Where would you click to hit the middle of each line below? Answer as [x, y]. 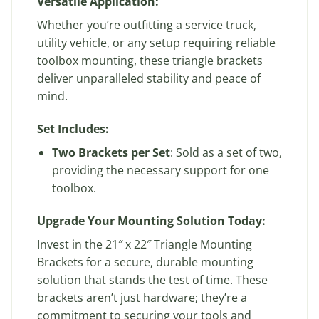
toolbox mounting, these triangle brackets [150, 61]
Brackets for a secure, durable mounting [145, 262]
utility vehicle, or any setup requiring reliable [156, 43]
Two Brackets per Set [111, 153]
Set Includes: [73, 129]
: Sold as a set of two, [226, 153]
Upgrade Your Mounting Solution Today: [151, 220]
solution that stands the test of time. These [152, 279]
